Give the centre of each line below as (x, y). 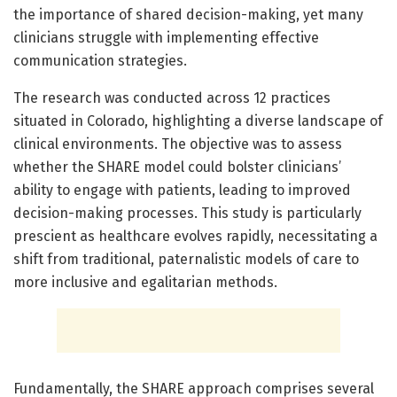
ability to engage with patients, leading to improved (182, 191)
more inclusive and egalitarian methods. (145, 283)
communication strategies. (100, 61)
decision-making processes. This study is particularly (187, 214)
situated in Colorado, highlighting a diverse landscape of (198, 121)
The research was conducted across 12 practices (172, 98)
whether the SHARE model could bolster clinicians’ (177, 167)
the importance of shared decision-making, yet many (188, 15)
